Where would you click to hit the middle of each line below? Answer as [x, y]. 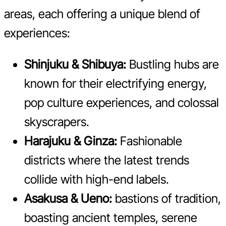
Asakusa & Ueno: [68, 198]
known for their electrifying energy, [116, 83]
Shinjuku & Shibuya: [75, 64]
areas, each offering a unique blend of [102, 14]
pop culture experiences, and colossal [122, 102]
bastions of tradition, [166, 198]
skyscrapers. [57, 122]
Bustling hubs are [173, 64]
